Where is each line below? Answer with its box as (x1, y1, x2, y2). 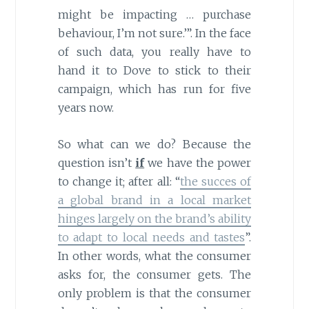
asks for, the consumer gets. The (57, 268, 252, 282)
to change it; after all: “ (57, 175, 180, 189)
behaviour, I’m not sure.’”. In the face (57, 26, 252, 41)
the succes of (179, 175, 252, 189)
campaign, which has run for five (57, 82, 252, 97)
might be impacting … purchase (57, 8, 252, 22)
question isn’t (57, 156, 136, 170)
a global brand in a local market (57, 193, 252, 208)
